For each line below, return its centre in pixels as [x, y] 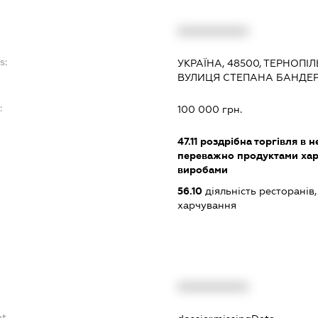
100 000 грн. [209, 109]
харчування [207, 205]
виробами [202, 169]
